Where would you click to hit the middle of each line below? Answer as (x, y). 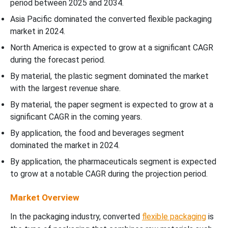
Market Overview (45, 197)
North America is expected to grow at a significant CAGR (112, 47)
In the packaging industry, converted (76, 216)
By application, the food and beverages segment (97, 133)
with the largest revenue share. (65, 88)
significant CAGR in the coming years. (76, 117)
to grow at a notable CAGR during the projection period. (109, 174)
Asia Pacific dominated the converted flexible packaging (111, 19)
